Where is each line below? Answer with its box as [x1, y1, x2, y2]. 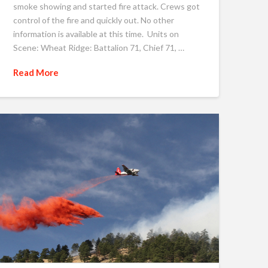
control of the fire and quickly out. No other [13, 15, 174, 26]
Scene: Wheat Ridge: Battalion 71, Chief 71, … [13, 42, 184, 53]
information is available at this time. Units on [13, 29, 179, 39]
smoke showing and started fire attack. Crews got [13, 1, 200, 12]
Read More [13, 66, 59, 78]
